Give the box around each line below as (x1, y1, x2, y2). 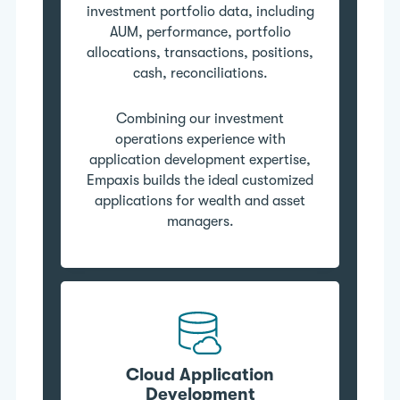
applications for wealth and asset (95, 192, 305, 209)
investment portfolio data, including (86, 3, 314, 20)
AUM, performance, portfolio (109, 23, 291, 40)
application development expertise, (89, 151, 311, 168)
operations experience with (114, 130, 286, 147)
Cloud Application (126, 364, 274, 385)
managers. (166, 212, 234, 229)
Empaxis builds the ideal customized (87, 171, 313, 188)
